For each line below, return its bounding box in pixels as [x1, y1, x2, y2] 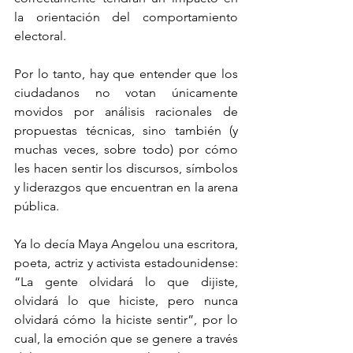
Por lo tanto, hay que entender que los [14, 65, 238, 81]
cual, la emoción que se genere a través [14, 330, 238, 346]
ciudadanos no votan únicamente [14, 84, 238, 100]
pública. [14, 198, 59, 214]
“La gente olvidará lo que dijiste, [14, 273, 238, 289]
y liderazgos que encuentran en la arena [14, 179, 238, 195]
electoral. [14, 28, 66, 43]
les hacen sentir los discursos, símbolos [14, 160, 238, 176]
